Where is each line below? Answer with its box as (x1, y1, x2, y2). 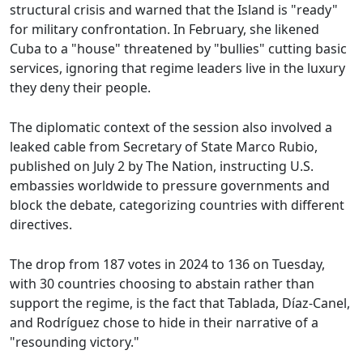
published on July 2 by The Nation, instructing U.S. (10, 157, 314, 176)
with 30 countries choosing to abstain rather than (10, 275, 314, 293)
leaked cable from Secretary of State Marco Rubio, (10, 138, 318, 156)
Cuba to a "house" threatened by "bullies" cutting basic (10, 40, 347, 58)
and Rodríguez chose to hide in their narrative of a (10, 314, 318, 332)
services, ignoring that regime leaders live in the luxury (10, 59, 345, 78)
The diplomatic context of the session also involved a (10, 118, 332, 137)
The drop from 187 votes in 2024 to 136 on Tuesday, (10, 255, 325, 274)
